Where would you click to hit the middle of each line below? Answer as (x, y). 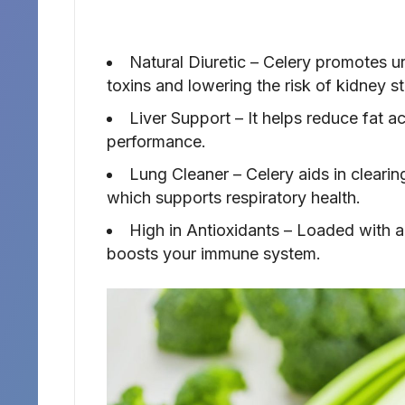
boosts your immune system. (214, 254)
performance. (156, 141)
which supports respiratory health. (234, 198)
